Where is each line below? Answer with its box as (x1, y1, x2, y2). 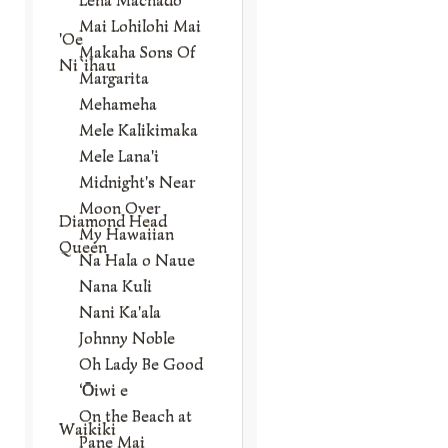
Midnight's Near (79, 171, 195, 192)
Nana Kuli (79, 275, 152, 296)
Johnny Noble (79, 327, 175, 348)
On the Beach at (79, 405, 192, 426)
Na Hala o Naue (79, 249, 195, 270)
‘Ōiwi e (79, 379, 128, 400)
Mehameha (79, 93, 157, 114)
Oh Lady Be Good (79, 353, 203, 374)
